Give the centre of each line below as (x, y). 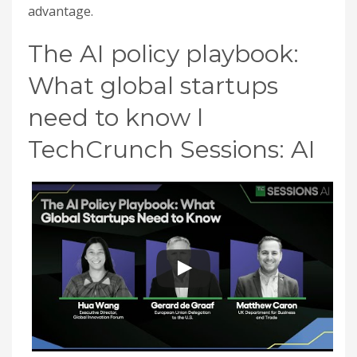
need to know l (116, 118)
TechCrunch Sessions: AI (172, 149)
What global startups (153, 86)
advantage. (61, 11)
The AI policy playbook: (163, 54)
